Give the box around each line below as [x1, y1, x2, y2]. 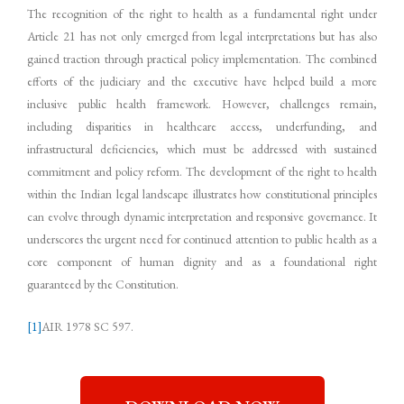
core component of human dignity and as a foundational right [27, 253, 377, 271]
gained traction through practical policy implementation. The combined [27, 50, 377, 68]
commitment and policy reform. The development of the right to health [27, 163, 377, 180]
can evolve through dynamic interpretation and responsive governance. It [27, 208, 377, 225]
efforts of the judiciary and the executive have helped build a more [27, 73, 377, 90]
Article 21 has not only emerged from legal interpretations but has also [27, 28, 377, 45]
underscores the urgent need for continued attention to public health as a [27, 231, 377, 248]
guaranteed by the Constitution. [27, 276, 179, 293]
